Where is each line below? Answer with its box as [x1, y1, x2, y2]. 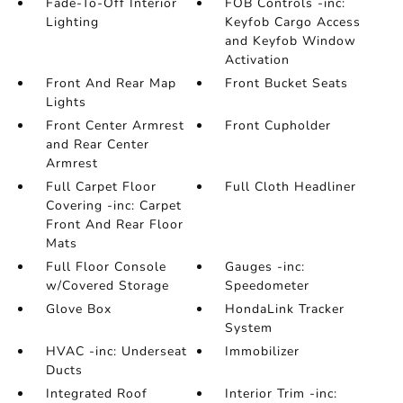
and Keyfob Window [225, 32, 357, 49]
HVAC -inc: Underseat [45, 343, 187, 360]
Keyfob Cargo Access [225, 13, 362, 31]
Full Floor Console [45, 258, 166, 275]
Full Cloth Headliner [225, 178, 357, 195]
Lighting [45, 13, 99, 31]
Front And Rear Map [45, 75, 176, 92]
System [225, 319, 273, 336]
